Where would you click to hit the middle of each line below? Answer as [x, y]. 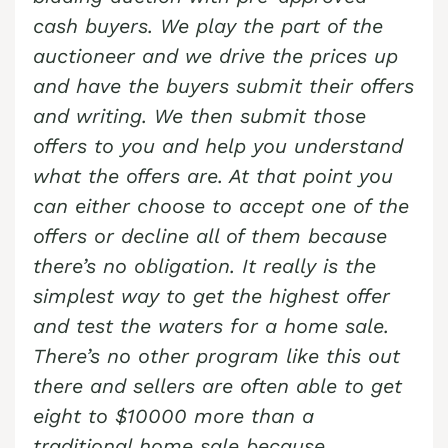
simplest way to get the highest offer [211, 296]
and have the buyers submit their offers [223, 86]
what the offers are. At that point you [213, 176]
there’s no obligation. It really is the [204, 266]
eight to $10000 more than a [173, 416]
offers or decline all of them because [210, 236]
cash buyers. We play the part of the [208, 26]
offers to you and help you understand [218, 146]
